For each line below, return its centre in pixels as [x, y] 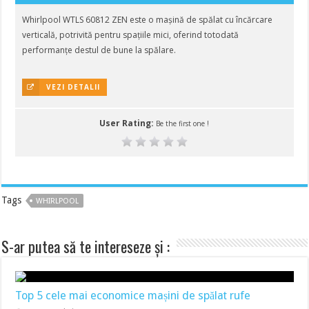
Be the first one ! [183, 123]
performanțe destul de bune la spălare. [99, 50]
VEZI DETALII [73, 87]
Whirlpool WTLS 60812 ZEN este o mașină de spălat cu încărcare [148, 20]
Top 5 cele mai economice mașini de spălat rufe [133, 296]
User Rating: [128, 123]
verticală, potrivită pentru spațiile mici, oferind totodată [131, 35]
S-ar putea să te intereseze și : [86, 246]
